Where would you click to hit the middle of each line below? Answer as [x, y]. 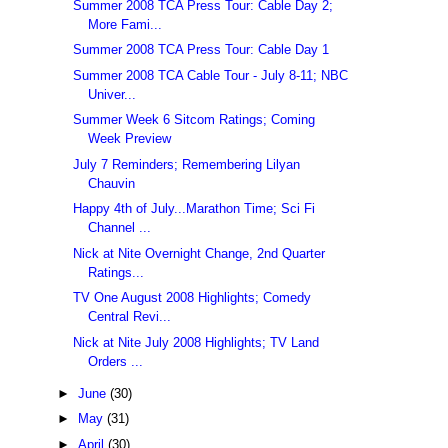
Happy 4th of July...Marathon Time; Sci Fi [194, 209]
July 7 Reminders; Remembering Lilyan [187, 164]
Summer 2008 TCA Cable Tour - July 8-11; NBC [211, 75]
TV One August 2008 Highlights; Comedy [192, 298]
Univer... [112, 94]
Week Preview [130, 139]
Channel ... [120, 228]
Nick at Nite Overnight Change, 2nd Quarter [199, 253]
